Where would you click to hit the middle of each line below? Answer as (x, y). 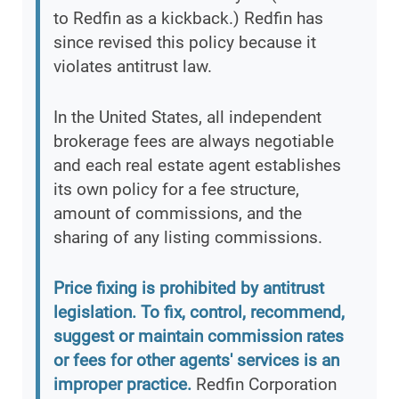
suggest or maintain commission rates (199, 337)
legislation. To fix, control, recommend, (199, 313)
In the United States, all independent (187, 118)
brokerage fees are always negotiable (194, 142)
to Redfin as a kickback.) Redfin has (188, 19)
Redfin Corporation (264, 385)
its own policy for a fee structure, (176, 190)
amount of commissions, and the (178, 214)
